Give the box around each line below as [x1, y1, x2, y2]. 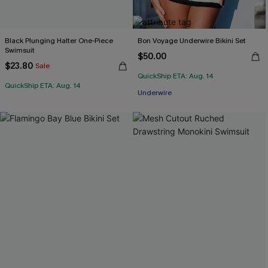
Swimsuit [5, 45, 35, 55]
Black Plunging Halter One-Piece [5, 36, 113, 45]
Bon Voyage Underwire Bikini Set [138, 36, 246, 45]
